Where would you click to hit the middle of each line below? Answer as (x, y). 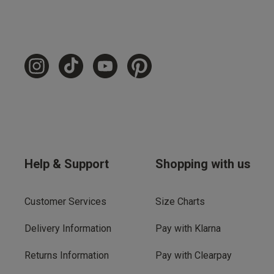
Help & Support (67, 164)
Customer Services (65, 201)
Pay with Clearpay (194, 255)
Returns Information (67, 255)
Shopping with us (203, 164)
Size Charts (180, 201)
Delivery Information (68, 228)
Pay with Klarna (188, 228)
